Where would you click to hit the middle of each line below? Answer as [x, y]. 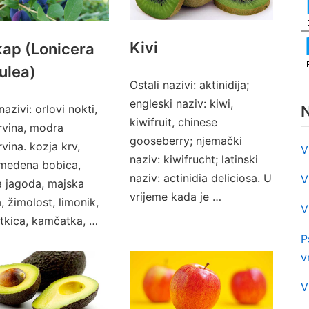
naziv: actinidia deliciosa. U [200, 178]
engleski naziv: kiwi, [181, 103]
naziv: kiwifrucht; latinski [193, 159]
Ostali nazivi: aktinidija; [189, 85]
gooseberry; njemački [186, 141]
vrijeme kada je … [175, 197]
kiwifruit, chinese [173, 122]
